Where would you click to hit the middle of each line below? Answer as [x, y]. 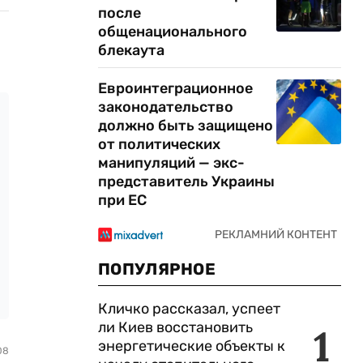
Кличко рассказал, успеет [189, 309]
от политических [159, 144]
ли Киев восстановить [175, 327]
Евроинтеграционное [175, 88]
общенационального [173, 32]
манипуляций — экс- [171, 163]
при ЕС [122, 200]
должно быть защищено [186, 126]
